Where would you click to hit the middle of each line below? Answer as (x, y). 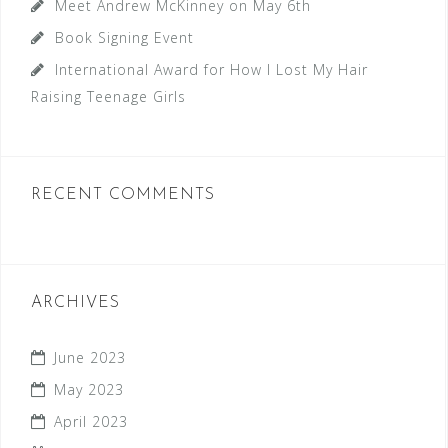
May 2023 (89, 389)
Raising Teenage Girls (108, 96)
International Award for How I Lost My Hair (211, 69)
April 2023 (91, 421)
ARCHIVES (75, 303)
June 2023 (90, 357)
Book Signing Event (124, 37)
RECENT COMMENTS (123, 195)
